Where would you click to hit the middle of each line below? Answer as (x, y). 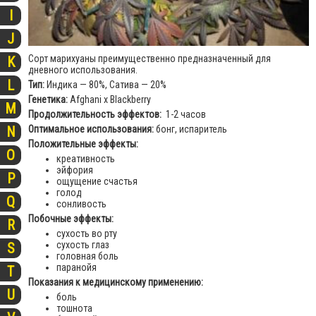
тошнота (74, 308)
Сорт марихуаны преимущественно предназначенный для (150, 58)
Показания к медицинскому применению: (116, 282)
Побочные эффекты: (71, 218)
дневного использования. (83, 69)
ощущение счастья (97, 181)
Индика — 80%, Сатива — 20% (105, 84)
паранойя (77, 267)
